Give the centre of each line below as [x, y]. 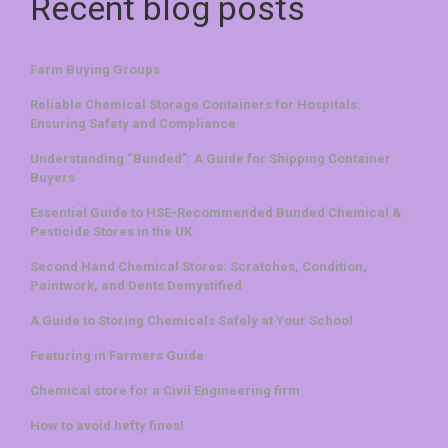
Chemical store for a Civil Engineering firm [165, 390]
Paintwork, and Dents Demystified [136, 285]
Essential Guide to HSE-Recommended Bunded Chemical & [216, 212]
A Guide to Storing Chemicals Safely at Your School [191, 320]
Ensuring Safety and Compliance [133, 123]
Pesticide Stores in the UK [111, 231]
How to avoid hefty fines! [107, 425]
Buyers [52, 177]
